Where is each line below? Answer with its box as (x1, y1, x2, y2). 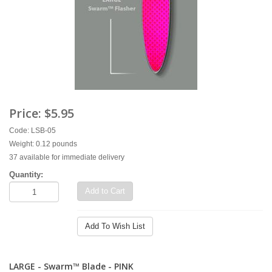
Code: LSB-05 (9, 126, 56, 135)
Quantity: (9, 170, 43, 179)
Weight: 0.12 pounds (9, 140, 77, 148)
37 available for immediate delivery (9, 153, 124, 161)
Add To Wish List (85, 222, 145, 231)
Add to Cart (85, 186, 125, 195)
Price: (9, 105, 44, 121)
